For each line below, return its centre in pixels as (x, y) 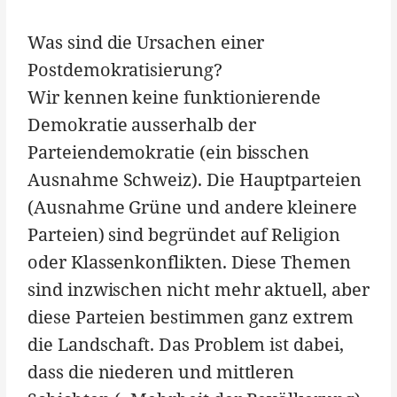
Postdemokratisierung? (125, 70)
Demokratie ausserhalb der (142, 125)
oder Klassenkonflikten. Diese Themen (189, 262)
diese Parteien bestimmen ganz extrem (191, 317)
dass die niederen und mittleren (161, 372)
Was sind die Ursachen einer (146, 43)
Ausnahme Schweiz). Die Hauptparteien (195, 180)
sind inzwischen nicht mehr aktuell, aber (198, 290)
